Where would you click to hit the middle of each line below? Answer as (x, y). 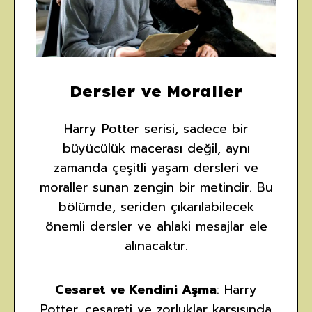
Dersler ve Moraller (156, 92)
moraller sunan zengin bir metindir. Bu (156, 188)
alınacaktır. (156, 246)
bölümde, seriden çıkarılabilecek (156, 207)
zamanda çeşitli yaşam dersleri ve (156, 168)
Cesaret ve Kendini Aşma (136, 290)
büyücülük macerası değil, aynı (156, 149)
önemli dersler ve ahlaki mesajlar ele (156, 227)
